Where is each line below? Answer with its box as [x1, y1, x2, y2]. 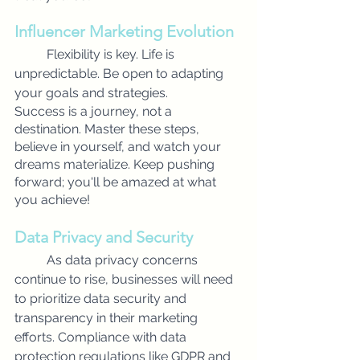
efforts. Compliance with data [14, 329, 190, 345]
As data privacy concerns [47, 252, 201, 268]
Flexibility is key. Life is [47, 47, 178, 62]
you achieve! [14, 192, 90, 207]
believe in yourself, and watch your [14, 139, 224, 154]
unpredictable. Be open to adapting [14, 66, 227, 81]
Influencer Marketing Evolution [14, 22, 234, 41]
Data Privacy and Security [14, 227, 193, 247]
